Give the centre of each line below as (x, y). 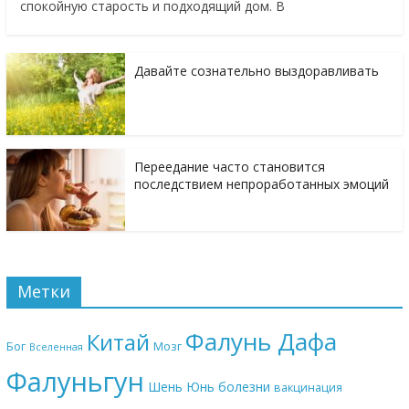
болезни (244, 387)
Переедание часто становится (229, 167)
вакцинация (308, 388)
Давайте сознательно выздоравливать (256, 71)
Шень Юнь (181, 387)
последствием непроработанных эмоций (261, 184)
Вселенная (56, 347)
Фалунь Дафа (261, 342)
